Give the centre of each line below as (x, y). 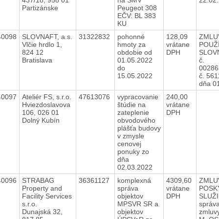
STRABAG (38, 180)
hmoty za (131, 44)
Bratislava (37, 60)
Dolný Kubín (41, 120)
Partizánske (40, 8)
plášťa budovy (139, 128)
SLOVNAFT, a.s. (47, 36)
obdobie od (134, 52)
